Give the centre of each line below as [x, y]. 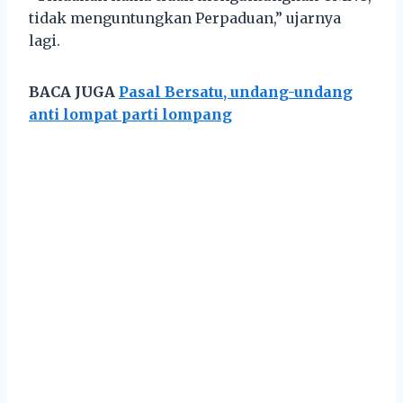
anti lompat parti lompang [130, 114]
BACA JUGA [74, 91]
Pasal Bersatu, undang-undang [236, 91]
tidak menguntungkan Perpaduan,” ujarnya [185, 18]
